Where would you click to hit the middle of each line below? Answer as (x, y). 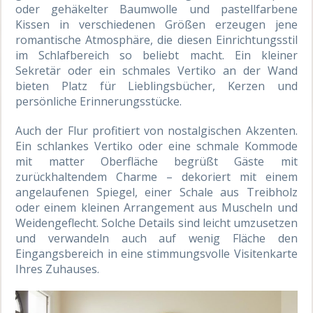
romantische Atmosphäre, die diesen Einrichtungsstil (156, 39)
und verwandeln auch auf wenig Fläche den (156, 238)
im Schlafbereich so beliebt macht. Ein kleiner (156, 55)
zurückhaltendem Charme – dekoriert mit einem (156, 176)
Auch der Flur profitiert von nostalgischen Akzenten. (156, 130)
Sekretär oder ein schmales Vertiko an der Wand (156, 70)
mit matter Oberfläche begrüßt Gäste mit (156, 161)
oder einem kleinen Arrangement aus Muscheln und (156, 207)
